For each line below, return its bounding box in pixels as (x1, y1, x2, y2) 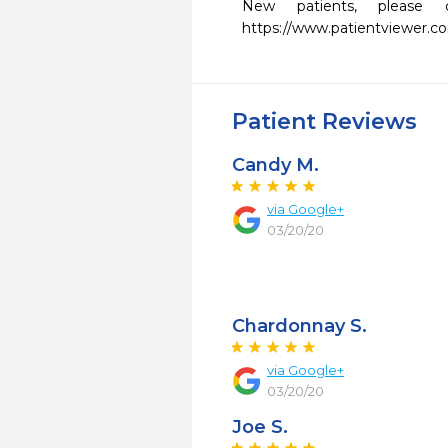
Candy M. (232, 154, 319, 176)
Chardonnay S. (232, 315, 367, 337)
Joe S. (232, 416, 288, 438)
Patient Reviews (232, 108, 417, 135)
